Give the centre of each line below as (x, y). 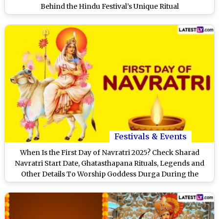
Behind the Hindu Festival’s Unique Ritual (109, 6)
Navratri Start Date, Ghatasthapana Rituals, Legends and (109, 164)
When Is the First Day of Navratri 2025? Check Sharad (109, 153)
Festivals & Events (151, 137)
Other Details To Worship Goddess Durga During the (109, 174)
